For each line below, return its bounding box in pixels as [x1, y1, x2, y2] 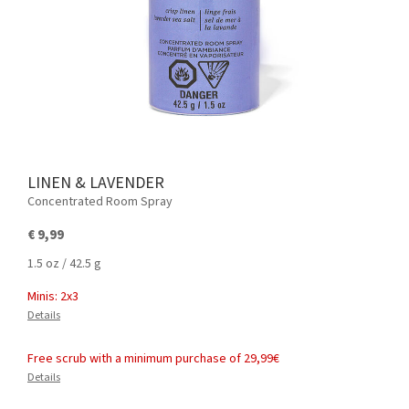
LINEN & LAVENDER [36, 172, 164, 194]
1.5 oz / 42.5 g [27, 255, 101, 273]
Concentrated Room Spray [27, 193, 173, 211]
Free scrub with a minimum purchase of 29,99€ [27, 350, 279, 368]
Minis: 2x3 [27, 288, 79, 306]
